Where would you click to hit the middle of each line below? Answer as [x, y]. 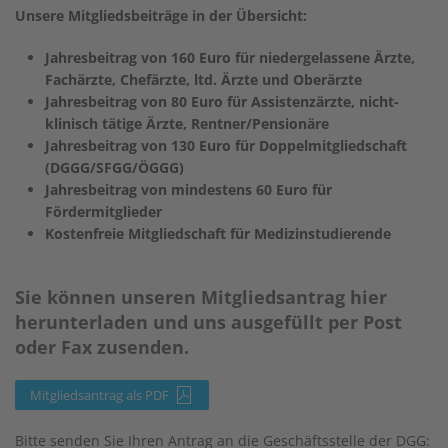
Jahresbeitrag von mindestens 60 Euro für [188, 189]
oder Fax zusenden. [102, 347]
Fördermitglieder [103, 211]
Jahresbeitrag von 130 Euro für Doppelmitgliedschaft [226, 145]
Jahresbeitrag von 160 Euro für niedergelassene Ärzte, [230, 57]
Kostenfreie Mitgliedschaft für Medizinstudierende [218, 233]
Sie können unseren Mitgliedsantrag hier [201, 297]
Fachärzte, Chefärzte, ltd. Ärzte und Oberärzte [203, 79]
